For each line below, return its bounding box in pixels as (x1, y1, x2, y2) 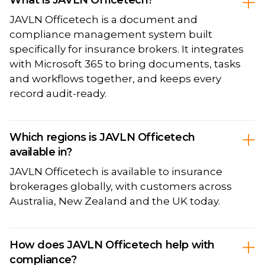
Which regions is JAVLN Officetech (9, 130, 195, 144)
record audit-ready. (9, 87, 106, 99)
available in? (9, 145, 72, 159)
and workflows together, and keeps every (9, 72, 221, 85)
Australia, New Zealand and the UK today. (9, 195, 220, 207)
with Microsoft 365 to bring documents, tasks (9, 57, 241, 70)
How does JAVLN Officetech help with (9, 238, 215, 251)
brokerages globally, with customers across (9, 180, 232, 192)
